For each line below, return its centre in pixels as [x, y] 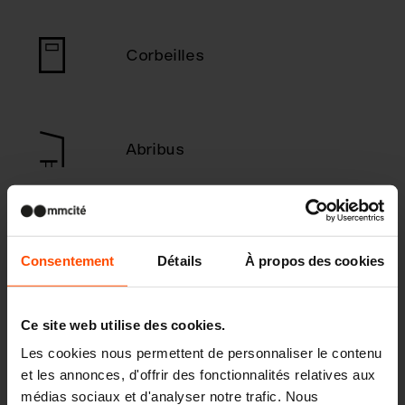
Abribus [155, 149]
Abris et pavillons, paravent [231, 337]
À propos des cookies [315, 260]
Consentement [68, 260]
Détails [179, 260]
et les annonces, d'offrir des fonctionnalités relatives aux [198, 374]
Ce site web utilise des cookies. [123, 325]
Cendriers [164, 243]
